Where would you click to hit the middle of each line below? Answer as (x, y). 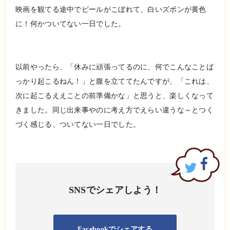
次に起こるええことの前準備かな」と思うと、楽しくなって (115, 95)
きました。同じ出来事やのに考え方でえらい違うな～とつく (115, 110)
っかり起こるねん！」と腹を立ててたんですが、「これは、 (115, 81)
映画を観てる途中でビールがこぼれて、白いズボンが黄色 (111, 9)
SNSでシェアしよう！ (115, 190)
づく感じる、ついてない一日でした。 (78, 124)
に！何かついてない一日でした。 (71, 24)
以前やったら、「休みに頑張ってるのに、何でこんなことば (115, 67)
